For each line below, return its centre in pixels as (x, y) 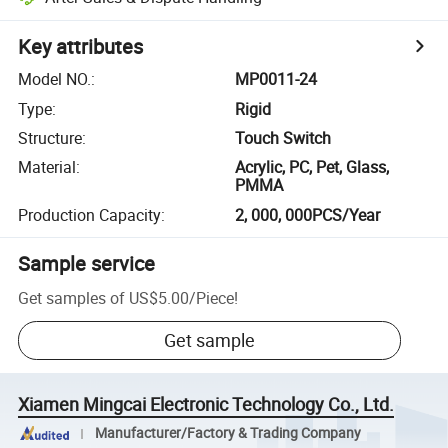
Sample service (87, 263)
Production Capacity (90, 214)
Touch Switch (283, 137)
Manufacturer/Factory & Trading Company (227, 433)
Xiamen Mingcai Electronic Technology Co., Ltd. (206, 404)
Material (47, 167)
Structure (50, 137)
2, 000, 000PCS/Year (308, 214)
